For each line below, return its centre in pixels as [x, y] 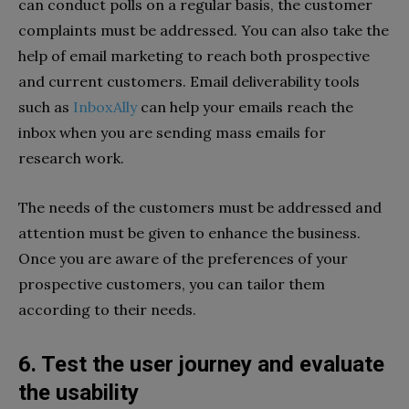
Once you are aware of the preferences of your [183, 259]
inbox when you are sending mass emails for [172, 133]
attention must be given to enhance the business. [189, 233]
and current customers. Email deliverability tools [189, 82]
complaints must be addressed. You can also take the [204, 31]
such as [46, 107]
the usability [81, 393]
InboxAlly [105, 107]
